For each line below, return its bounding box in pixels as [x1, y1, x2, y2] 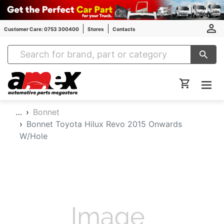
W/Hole [19, 131, 47, 141]
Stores [87, 25, 104, 32]
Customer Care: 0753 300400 [4, 25, 79, 32]
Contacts [112, 25, 135, 32]
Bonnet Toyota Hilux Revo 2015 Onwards [26, 119, 182, 129]
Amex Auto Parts [80, 72, 140, 82]
